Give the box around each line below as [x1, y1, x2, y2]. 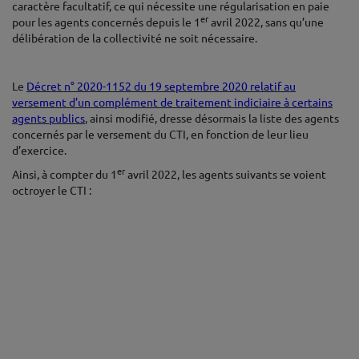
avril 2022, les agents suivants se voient [125, 168, 326, 181]
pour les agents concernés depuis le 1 [12, 16, 200, 29]
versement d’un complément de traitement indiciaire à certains [12, 96, 333, 109]
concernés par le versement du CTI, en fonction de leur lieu [12, 128, 309, 141]
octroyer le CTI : [12, 184, 91, 197]
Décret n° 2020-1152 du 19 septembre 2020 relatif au [26, 80, 296, 93]
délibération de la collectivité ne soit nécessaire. [12, 32, 257, 45]
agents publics [12, 112, 85, 125]
